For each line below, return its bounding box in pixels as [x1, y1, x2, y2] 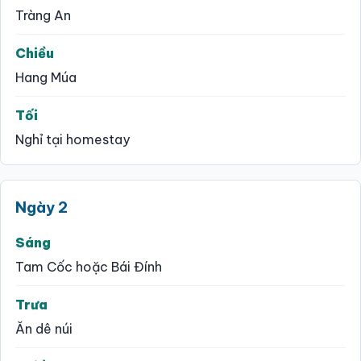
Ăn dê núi [15, 320, 73, 337]
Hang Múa [15, 68, 77, 85]
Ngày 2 [15, 197, 68, 217]
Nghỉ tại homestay [15, 131, 130, 147]
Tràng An [15, 6, 71, 23]
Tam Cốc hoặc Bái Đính [15, 258, 162, 275]
